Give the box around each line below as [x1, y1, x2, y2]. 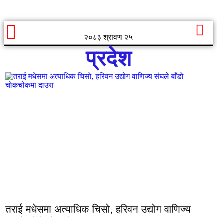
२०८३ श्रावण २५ [84, 33, 133, 41]
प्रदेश [86, 46, 131, 71]
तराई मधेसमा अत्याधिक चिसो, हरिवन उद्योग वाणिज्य [5, 203, 191, 215]
